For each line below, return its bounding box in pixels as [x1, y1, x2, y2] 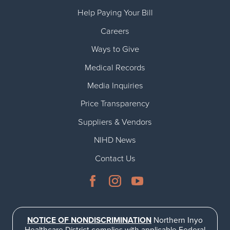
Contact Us [94, 153, 136, 164]
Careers [101, 26, 129, 36]
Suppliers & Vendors [78, 117, 152, 127]
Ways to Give [91, 44, 139, 55]
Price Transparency [81, 99, 149, 109]
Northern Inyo [151, 215, 203, 225]
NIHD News [94, 135, 136, 146]
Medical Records [85, 62, 145, 73]
